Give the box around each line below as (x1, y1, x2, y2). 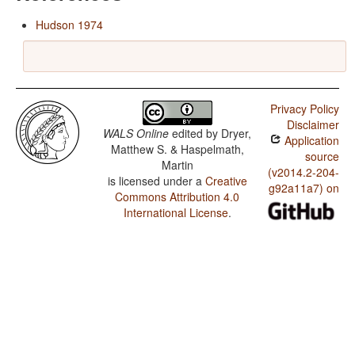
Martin (161, 157, 193, 174)
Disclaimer (286, 116, 339, 133)
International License (123, 204, 228, 221)
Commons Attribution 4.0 (115, 189, 240, 205)
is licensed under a (107, 173, 205, 189)
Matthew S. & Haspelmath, (110, 141, 244, 158)
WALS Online (103, 125, 170, 142)
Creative (204, 173, 247, 189)
